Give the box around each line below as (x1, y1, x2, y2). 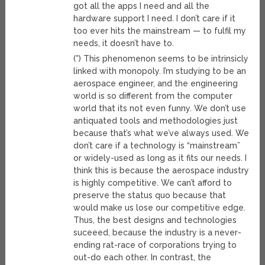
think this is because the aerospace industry (73, 166, 250, 176)
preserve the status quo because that (73, 190, 227, 201)
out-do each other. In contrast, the (73, 253, 212, 263)
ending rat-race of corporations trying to (73, 240, 237, 250)
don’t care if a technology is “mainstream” (73, 141, 241, 151)
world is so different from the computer (73, 91, 233, 101)
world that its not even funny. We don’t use (73, 104, 247, 114)
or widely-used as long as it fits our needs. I (73, 153, 247, 163)
